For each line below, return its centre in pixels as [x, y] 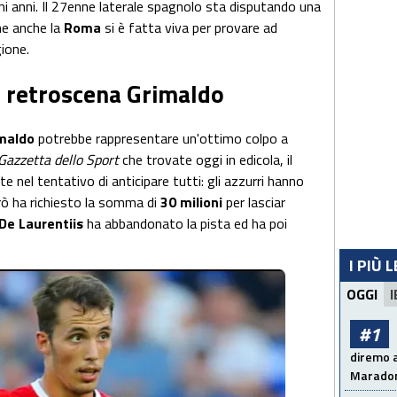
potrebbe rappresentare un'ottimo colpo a [163, 139]
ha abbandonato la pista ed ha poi [187, 224]
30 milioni [193, 202]
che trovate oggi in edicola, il [207, 160]
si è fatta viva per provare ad [191, 27]
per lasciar [256, 202]
